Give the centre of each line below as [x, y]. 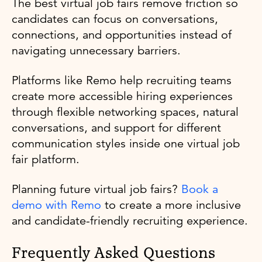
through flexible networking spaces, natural [125, 112]
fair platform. [46, 159]
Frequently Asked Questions [113, 253]
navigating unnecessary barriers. [96, 50]
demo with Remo [56, 205]
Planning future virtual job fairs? [96, 189]
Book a [200, 189]
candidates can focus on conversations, [115, 19]
